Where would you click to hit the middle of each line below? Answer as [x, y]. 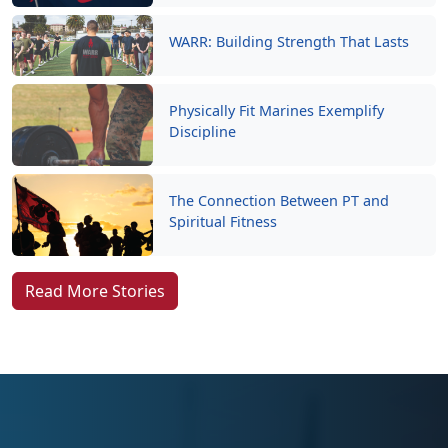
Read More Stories [95, 291]
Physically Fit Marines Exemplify [277, 110]
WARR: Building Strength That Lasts [289, 41]
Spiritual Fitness [223, 221]
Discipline [205, 131]
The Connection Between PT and [279, 200]
